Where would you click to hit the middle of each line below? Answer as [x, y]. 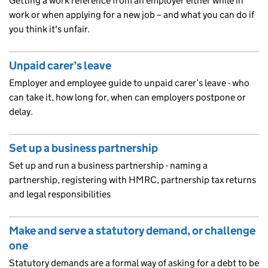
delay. [21, 111]
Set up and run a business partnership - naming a [108, 165]
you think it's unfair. [49, 29]
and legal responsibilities [60, 194]
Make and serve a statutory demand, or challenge [132, 230]
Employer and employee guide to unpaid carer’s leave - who [129, 83]
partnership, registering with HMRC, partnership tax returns [133, 179]
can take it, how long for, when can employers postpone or [127, 97]
